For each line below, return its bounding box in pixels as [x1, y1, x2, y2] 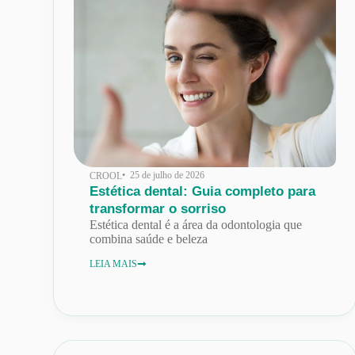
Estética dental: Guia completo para [90, 183, 316, 199]
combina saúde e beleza [90, 231, 208, 246]
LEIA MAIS [90, 258, 138, 269]
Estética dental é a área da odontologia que [90, 217, 303, 231]
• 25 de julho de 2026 [122, 169, 205, 181]
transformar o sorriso [90, 200, 227, 216]
